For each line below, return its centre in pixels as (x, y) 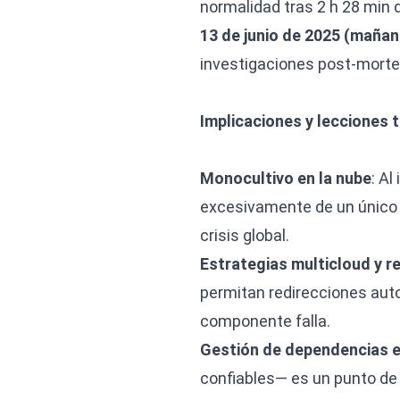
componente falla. (265, 321)
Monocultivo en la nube (286, 178)
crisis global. (245, 235)
